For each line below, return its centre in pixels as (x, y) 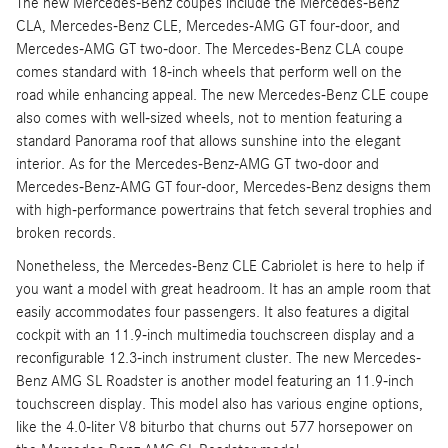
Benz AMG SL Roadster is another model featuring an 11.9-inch (215, 381)
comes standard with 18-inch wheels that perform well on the (209, 72)
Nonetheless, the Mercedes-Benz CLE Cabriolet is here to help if (220, 266)
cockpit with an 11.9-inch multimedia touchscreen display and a (215, 335)
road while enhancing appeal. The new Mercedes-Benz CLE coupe (222, 95)
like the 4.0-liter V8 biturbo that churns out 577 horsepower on (214, 427)
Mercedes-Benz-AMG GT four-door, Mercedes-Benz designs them (223, 187)
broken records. (66, 233)
